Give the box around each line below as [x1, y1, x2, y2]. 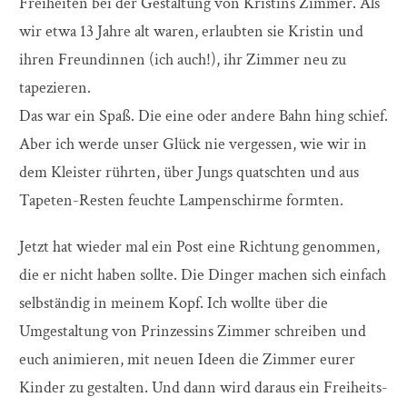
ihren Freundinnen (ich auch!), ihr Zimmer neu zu [19, 49, 346, 71]
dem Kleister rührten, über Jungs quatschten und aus [19, 162, 359, 184]
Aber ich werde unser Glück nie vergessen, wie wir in [19, 134, 367, 155]
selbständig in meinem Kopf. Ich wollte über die [19, 293, 328, 314]
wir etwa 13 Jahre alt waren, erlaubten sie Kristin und [19, 21, 363, 43]
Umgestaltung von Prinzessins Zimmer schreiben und [19, 321, 366, 342]
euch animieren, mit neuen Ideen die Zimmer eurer [19, 349, 355, 371]
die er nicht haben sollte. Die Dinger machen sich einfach [19, 264, 386, 286]
